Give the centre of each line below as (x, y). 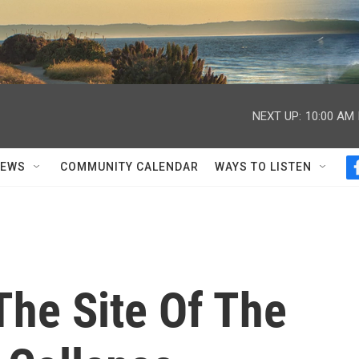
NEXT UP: (277, 116)
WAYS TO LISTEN (263, 167)
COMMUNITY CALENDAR (129, 167)
